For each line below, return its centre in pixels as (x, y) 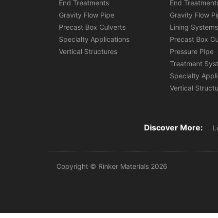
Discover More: (174, 127)
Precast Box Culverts (92, 27)
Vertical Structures (88, 51)
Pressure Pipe (192, 51)
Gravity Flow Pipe (86, 15)
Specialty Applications (94, 39)
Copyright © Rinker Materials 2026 (112, 166)
